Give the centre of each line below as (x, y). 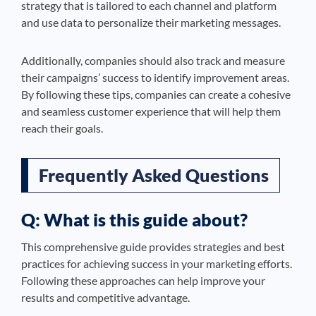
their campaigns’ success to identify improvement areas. (155, 78)
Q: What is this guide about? (134, 220)
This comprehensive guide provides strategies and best (153, 247)
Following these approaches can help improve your (143, 281)
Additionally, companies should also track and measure (153, 61)
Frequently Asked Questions (154, 175)
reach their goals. (62, 128)
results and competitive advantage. (105, 298)
